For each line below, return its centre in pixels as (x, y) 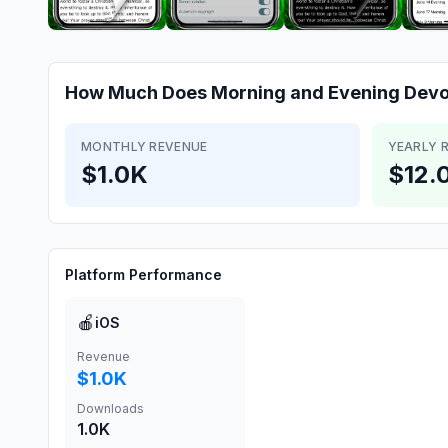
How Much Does (138, 92)
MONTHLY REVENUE (144, 146)
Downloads (110, 408)
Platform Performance (143, 274)
